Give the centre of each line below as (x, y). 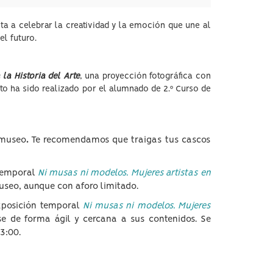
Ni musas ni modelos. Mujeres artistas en (124, 173)
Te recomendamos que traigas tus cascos (120, 140)
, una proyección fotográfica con (145, 76)
